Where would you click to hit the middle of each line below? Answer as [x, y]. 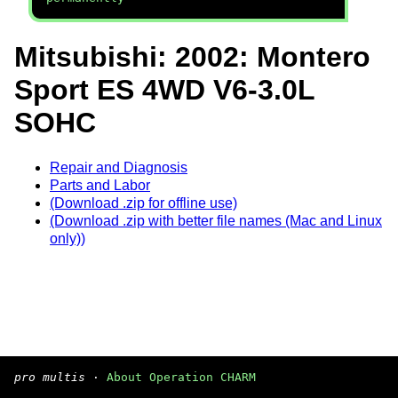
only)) [68, 238]
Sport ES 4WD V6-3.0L [164, 90]
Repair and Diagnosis [119, 167]
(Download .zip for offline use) [143, 203]
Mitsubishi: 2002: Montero [192, 57]
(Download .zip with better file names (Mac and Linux [216, 220]
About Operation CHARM [181, 377]
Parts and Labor [100, 185]
